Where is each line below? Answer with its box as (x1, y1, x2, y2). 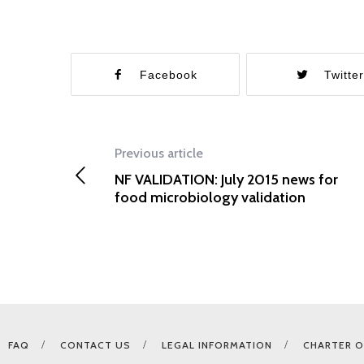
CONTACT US (59, 339, 131, 351)
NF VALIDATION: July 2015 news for (114, 171, 338, 188)
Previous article (114, 145, 203, 161)
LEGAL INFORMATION (161, 339, 272, 351)
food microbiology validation (114, 188, 305, 206)
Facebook (140, 68, 198, 81)
